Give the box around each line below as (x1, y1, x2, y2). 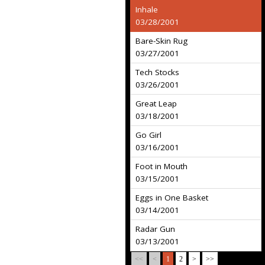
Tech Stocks (135, 67, 179, 77)
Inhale (135, 4, 158, 15)
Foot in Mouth (135, 161, 188, 172)
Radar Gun (135, 224, 175, 234)
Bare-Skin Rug (135, 35, 188, 46)
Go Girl (135, 130, 161, 140)
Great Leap (135, 98, 177, 109)
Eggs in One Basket (135, 192, 208, 203)
